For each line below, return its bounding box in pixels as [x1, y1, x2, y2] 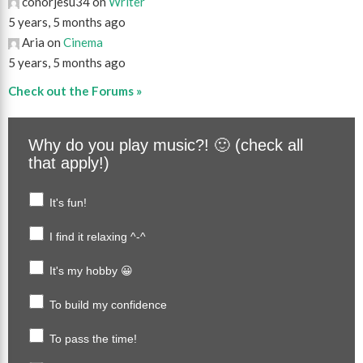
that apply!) [28, 153, 109, 172]
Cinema [63, 34, 103, 49]
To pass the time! [49, 331, 137, 345]
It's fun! [49, 195, 87, 209]
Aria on [19, 34, 63, 49]
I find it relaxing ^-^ [49, 229, 146, 243]
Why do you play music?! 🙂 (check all [28, 135, 303, 154]
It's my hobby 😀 [49, 263, 133, 277]
